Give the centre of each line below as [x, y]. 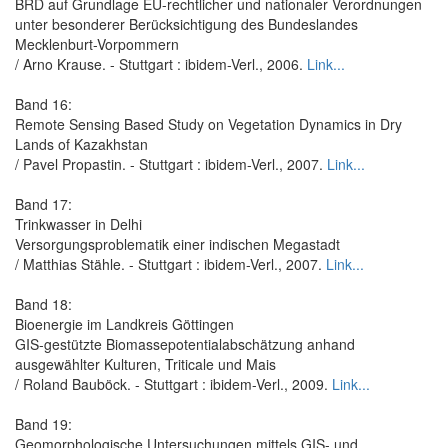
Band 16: [43, 103]
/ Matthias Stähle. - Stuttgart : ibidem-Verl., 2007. [170, 263]
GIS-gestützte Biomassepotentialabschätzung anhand [185, 343]
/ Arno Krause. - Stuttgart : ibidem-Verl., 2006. [161, 63]
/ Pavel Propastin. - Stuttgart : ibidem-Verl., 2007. [171, 163]
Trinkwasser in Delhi [78, 223]
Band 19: [43, 423]
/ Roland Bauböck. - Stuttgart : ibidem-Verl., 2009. [173, 383]
